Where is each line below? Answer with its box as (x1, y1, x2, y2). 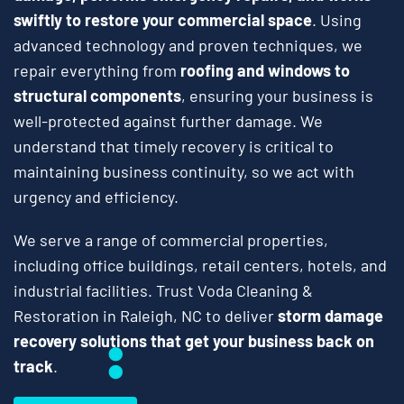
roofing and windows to (180, 60, 350, 80)
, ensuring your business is (181, 85, 373, 106)
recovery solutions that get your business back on (14, 330, 374, 351)
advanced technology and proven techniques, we (14, 34, 363, 55)
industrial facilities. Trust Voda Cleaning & (14, 280, 313, 300)
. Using (312, 9, 362, 30)
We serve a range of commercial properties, (14, 229, 328, 250)
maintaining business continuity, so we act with (14, 161, 354, 181)
